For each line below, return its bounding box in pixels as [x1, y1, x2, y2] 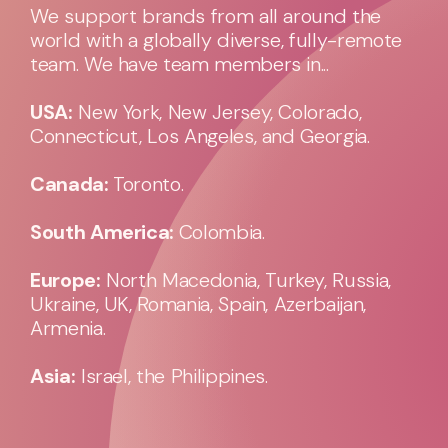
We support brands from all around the [30, 3, 381, 30]
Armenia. [30, 315, 106, 342]
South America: [30, 219, 179, 246]
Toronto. [113, 171, 184, 198]
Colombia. [178, 219, 265, 246]
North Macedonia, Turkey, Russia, [100, 267, 391, 294]
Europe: [30, 267, 101, 294]
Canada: [30, 171, 114, 198]
